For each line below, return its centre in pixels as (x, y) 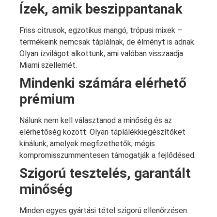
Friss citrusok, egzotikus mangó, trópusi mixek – (101, 30)
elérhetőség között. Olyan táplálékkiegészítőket (102, 132)
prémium (47, 99)
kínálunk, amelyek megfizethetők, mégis (87, 143)
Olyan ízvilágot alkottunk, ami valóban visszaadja (101, 53)
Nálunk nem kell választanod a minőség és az (96, 120)
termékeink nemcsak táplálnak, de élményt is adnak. (108, 42)
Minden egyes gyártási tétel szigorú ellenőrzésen (103, 210)
